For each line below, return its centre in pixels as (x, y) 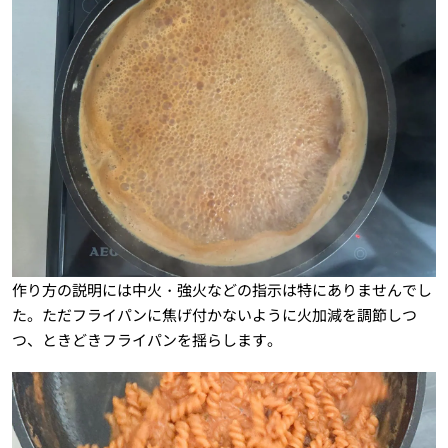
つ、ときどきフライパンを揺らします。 (146, 340)
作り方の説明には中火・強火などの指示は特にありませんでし (221, 290)
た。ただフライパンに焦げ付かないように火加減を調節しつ (214, 315)
